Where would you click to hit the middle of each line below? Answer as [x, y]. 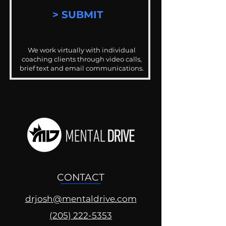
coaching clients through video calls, [81, 59]
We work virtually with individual [81, 50]
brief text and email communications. [81, 68]
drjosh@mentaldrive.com [81, 199]
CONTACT [81, 177]
